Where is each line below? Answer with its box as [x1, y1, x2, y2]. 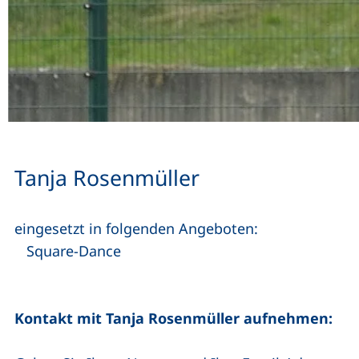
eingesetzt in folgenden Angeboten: [14, 219, 258, 238]
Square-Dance [26, 241, 121, 260]
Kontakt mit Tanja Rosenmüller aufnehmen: [14, 309, 333, 328]
